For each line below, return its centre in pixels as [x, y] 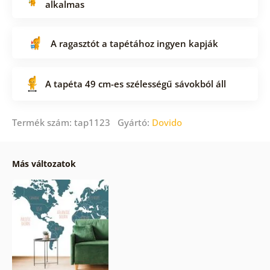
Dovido [167, 123]
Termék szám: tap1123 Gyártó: [82, 123]
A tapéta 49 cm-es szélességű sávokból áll [135, 84]
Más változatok [44, 164]
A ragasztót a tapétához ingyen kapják [134, 43]
